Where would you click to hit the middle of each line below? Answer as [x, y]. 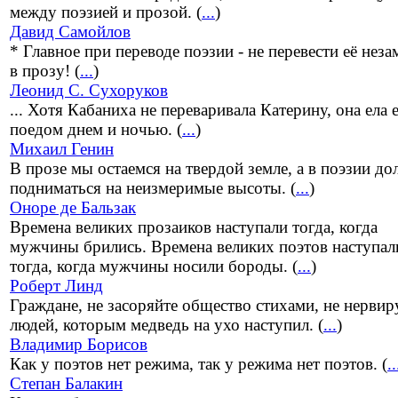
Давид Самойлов [70, 32]
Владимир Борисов [79, 345]
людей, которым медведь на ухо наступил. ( [167, 325]
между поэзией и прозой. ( [106, 12]
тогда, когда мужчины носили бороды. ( [154, 267]
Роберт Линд [56, 286]
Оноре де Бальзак [73, 208]
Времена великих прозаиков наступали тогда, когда [194, 227]
